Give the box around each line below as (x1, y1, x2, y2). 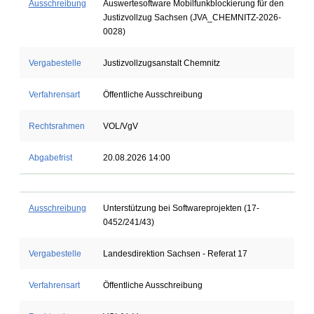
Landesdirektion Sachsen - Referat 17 (102, 249, 247, 259)
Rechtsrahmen (28, 121, 85, 131)
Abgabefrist (28, 153, 72, 163)
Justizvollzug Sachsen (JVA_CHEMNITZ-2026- (102, 13, 281, 22)
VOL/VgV (102, 121, 138, 131)
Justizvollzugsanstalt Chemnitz (102, 58, 220, 68)
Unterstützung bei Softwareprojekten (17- (102, 203, 259, 213)
